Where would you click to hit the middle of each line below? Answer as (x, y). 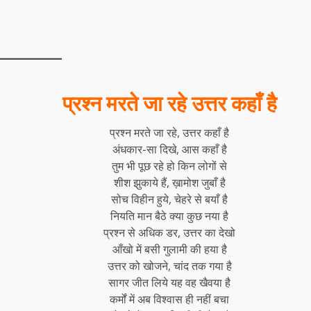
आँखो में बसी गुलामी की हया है (169, 249)
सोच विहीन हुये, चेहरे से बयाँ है (170, 199)
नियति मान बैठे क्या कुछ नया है (170, 216)
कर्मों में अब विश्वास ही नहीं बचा (170, 299)
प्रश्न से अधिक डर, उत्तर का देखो (170, 232)
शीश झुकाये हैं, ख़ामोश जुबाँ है (169, 182)
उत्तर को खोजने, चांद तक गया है (169, 266)
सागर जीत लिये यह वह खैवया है (170, 282)
